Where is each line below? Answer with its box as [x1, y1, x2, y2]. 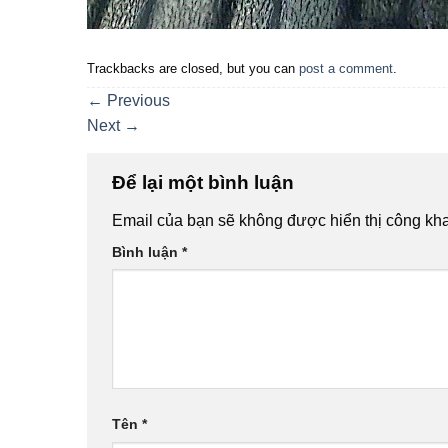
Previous [103, 92, 170, 110]
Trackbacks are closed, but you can [87, 61, 299, 77]
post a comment [299, 61, 393, 77]
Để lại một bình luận [112, 172, 299, 194]
